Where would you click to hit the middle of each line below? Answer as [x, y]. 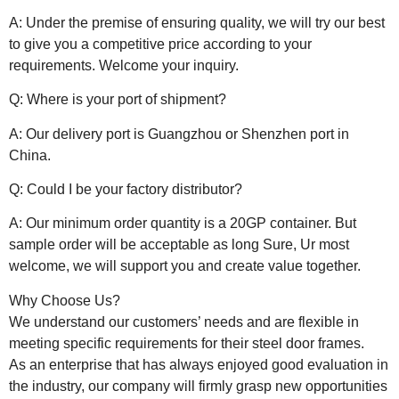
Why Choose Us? [65, 300]
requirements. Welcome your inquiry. [124, 65]
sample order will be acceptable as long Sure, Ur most [179, 245]
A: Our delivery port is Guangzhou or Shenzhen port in [179, 134]
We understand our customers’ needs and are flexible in [184, 322]
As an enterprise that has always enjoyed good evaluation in [199, 364]
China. [30, 155]
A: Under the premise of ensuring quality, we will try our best [197, 22]
